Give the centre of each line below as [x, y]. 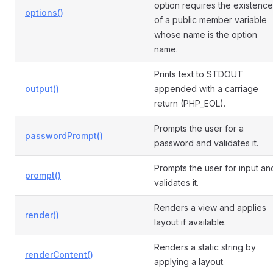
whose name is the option [206, 34]
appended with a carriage [206, 89]
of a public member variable [211, 20]
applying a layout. [190, 262]
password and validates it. [206, 143]
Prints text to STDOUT [199, 74]
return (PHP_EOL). [190, 103]
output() [42, 89]
